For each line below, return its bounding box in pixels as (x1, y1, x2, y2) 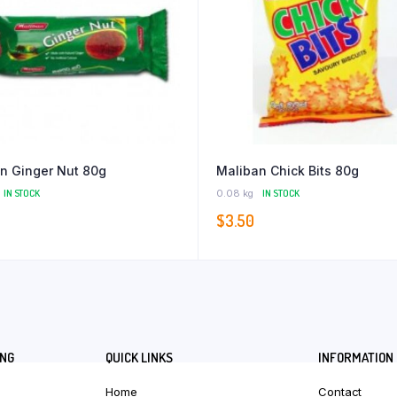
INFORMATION (318, 349, 393, 367)
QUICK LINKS (105, 349, 173, 367)
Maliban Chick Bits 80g (216, 163, 359, 179)
